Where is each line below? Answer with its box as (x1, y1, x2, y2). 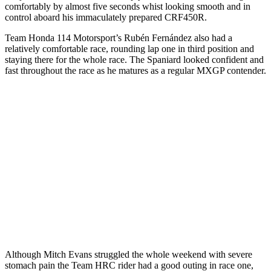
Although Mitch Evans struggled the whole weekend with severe (5, 249, 252, 260)
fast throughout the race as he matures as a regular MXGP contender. (5, 65, 266, 76)
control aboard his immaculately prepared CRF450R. (5, 12, 207, 22)
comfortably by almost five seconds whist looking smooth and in (5, 1, 250, 11)
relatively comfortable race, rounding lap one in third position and (5, 44, 254, 54)
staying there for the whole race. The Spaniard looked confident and (5, 54, 264, 65)
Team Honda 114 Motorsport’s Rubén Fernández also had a (5, 33, 232, 43)
